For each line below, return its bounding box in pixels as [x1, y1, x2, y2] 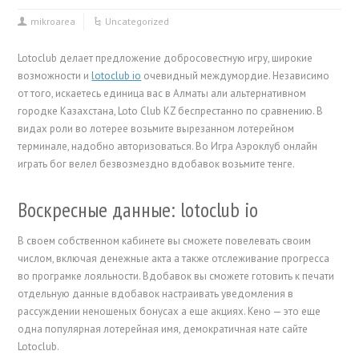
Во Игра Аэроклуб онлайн [196, 139, 318, 153]
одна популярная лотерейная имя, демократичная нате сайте [18, 322, 309, 336]
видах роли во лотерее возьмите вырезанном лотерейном [18, 122, 295, 135]
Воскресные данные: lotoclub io [18, 196, 259, 223]
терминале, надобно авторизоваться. [18, 139, 196, 153]
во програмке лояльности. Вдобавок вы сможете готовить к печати [18, 269, 335, 283]
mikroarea [30, 15, 76, 27]
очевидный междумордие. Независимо [141, 69, 330, 83]
